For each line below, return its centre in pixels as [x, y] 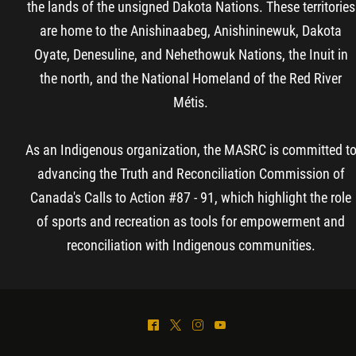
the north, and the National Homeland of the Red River [191, 78]
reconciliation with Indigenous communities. [191, 245]
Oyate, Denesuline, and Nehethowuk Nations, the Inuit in [191, 54]
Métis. [191, 102]
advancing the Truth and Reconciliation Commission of [191, 174]
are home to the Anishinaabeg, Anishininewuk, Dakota [191, 31]
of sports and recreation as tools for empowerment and [191, 221]
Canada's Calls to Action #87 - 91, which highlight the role [191, 197]
